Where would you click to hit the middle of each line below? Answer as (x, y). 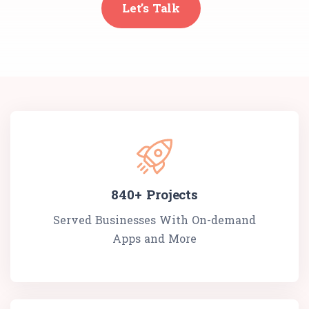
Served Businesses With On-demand (154, 219)
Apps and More (154, 238)
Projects (170, 194)
